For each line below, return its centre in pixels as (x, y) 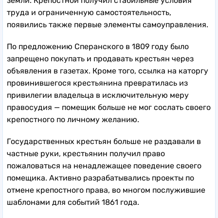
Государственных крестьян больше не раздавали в (104, 141)
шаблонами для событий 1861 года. (73, 202)
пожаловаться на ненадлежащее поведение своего (104, 165)
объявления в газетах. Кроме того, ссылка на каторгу (108, 71)
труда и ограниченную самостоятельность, (89, 12)
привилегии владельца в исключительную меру (98, 95)
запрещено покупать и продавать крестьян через (100, 58)
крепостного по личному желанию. (73, 119)
